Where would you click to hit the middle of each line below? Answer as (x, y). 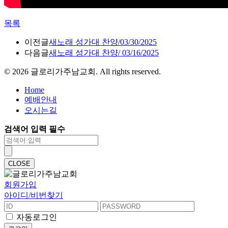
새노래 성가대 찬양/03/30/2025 (103, 42)
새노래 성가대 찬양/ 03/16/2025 (104, 52)
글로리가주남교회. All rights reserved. (95, 71)
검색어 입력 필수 (35, 129)
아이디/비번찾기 (34, 195)
